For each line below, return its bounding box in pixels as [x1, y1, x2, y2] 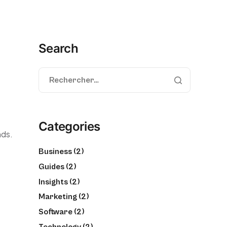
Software [39, 207, 72, 217]
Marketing [39, 192, 77, 202]
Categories [39, 119, 100, 134]
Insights [39, 177, 68, 186]
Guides [39, 162, 64, 171]
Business [39, 147, 72, 156]
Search [39, 41, 79, 56]
